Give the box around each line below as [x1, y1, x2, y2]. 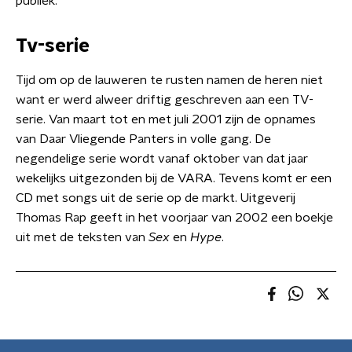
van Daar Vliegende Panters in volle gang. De [16, 133, 271, 145]
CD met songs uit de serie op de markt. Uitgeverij [16, 192, 295, 204]
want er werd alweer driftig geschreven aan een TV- [16, 93, 313, 106]
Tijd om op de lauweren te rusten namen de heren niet [16, 74, 323, 86]
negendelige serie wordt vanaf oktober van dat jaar [16, 152, 308, 165]
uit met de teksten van [16, 231, 148, 244]
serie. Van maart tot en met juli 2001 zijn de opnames [16, 113, 316, 126]
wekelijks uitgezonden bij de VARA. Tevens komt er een [16, 172, 332, 185]
